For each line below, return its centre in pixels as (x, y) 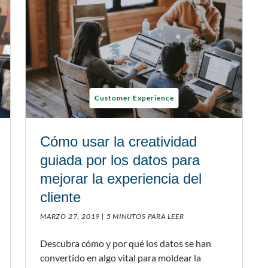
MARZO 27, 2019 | (72, 217)
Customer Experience (134, 98)
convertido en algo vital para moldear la (121, 258)
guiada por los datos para (120, 160)
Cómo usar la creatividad (118, 142)
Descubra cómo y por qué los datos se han (126, 243)
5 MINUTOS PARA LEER (145, 217)
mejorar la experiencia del (121, 179)
